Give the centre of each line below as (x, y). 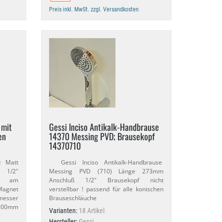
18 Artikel (92, 211)
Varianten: (64, 211)
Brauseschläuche (73, 198)
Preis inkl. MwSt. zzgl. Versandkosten (94, 9)
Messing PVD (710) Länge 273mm (106, 171)
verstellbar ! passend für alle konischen (106, 189)
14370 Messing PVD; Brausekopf (102, 136)
